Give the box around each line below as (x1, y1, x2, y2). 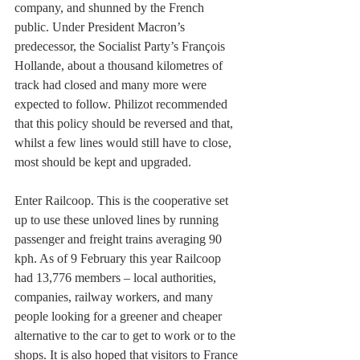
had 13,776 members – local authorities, (14, 271, 219, 285)
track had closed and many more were (14, 78, 210, 92)
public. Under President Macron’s (14, 20, 188, 35)
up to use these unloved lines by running (14, 213, 222, 227)
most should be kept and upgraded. (14, 155, 194, 170)
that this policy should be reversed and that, (14, 117, 236, 131)
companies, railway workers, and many (14, 290, 216, 305)
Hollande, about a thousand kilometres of (14, 59, 226, 73)
